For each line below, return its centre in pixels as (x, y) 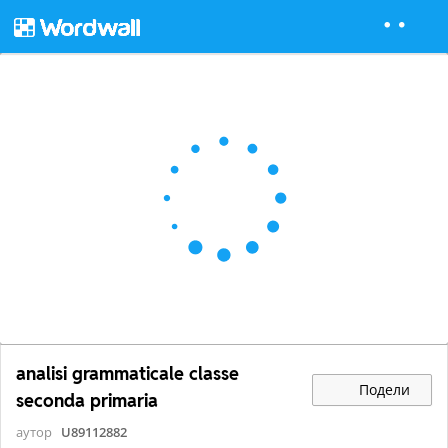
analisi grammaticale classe (127, 374)
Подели (383, 389)
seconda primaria (87, 401)
